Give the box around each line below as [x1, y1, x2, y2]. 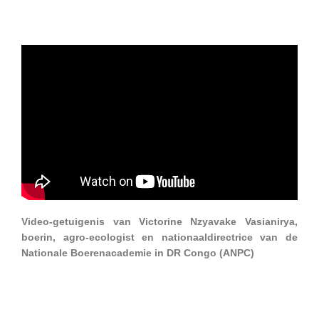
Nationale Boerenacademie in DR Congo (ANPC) [21, 247, 255, 258]
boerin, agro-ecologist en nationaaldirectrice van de [21, 231, 298, 243]
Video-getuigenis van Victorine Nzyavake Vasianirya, [21, 216, 298, 227]
